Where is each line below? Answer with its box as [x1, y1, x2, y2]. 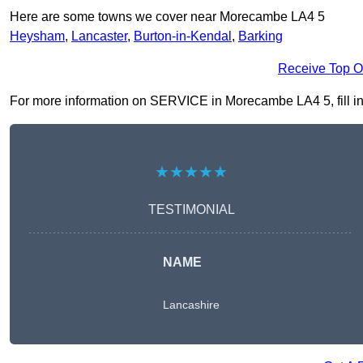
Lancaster [71, 29, 127, 44]
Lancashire [163, 298, 220, 312]
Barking [238, 29, 283, 44]
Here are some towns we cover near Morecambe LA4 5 [10, 10, 325, 24]
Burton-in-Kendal [134, 29, 232, 44]
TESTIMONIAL [147, 203, 235, 217]
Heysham [10, 29, 65, 44]
